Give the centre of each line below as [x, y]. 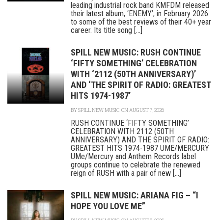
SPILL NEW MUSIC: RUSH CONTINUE [136, 52]
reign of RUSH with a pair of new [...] [126, 173]
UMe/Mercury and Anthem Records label [133, 156]
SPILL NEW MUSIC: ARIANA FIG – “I [135, 195]
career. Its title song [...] [107, 30]
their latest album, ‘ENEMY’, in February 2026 [139, 14]
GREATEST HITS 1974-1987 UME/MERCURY [140, 148]
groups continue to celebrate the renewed [136, 165]
